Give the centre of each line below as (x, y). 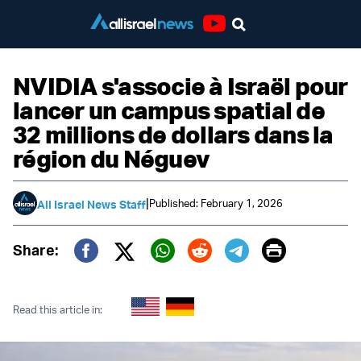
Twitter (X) (168, 273)
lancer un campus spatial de (169, 110)
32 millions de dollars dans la (173, 134)
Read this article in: (58, 309)
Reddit (222, 274)
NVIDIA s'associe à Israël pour (180, 86)
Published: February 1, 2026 (216, 203)
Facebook (128, 274)
